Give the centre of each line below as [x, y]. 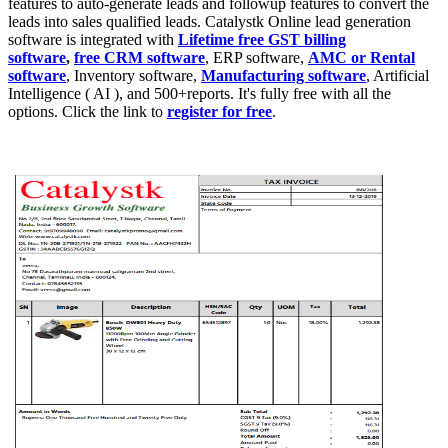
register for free [219, 112]
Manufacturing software [283, 76]
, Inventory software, [133, 76]
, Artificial [397, 76]
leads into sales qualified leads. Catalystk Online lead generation [209, 22]
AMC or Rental [361, 58]
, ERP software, [256, 58]
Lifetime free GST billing [262, 40]
